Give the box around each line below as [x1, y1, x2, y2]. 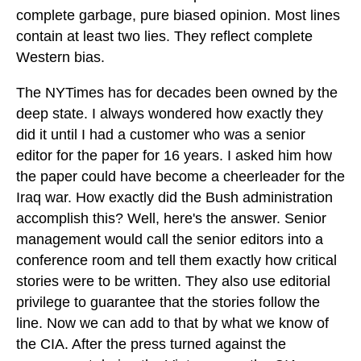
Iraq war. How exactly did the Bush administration [16, 189, 333, 206]
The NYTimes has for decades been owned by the [16, 85, 338, 102]
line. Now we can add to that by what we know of [16, 315, 329, 332]
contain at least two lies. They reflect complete [16, 28, 313, 45]
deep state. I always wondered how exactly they [16, 106, 323, 122]
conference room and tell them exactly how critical [16, 252, 337, 269]
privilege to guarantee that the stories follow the [16, 294, 320, 311]
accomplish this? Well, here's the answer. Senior [16, 210, 326, 227]
